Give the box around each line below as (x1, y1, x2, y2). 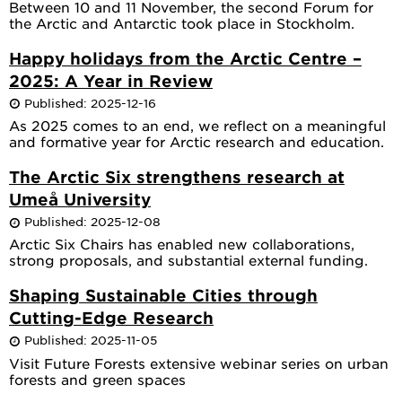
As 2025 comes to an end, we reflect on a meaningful (9, 117, 386, 135)
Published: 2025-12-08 (21, 214, 161, 230)
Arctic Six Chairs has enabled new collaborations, (9, 235, 354, 253)
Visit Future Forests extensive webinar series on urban (9, 354, 389, 371)
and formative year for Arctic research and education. (9, 133, 384, 151)
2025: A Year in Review (9, 71, 213, 92)
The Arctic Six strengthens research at (9, 167, 345, 188)
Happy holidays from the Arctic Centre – (9, 48, 362, 69)
